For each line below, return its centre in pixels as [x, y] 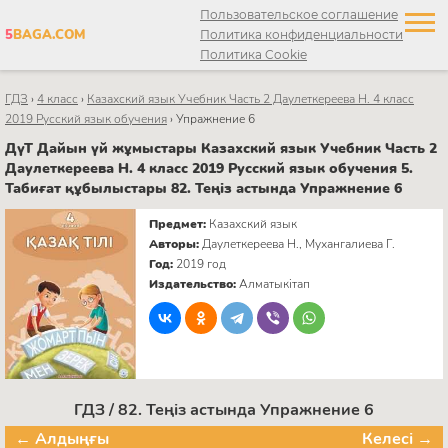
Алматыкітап [275, 283]
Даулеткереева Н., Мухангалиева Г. [299, 243]
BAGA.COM [49, 35]
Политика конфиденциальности [301, 34]
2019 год [201, 263]
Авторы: [176, 243]
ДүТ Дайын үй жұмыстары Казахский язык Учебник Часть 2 [221, 148]
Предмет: [179, 223]
